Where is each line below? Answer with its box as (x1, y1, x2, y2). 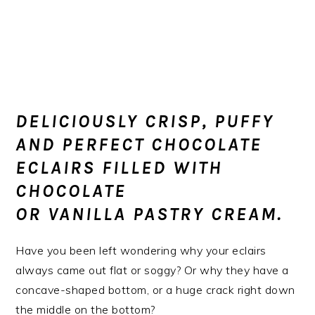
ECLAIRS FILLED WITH (15, 157, 224, 179)
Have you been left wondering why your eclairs (15, 243, 266, 257)
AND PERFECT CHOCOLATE (15, 134, 263, 155)
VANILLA (48, 203, 134, 225)
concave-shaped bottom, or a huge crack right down (15, 283, 295, 297)
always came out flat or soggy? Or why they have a (15, 263, 289, 277)
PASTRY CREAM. (133, 203, 290, 225)
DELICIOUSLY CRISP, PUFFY (15, 110, 275, 132)
